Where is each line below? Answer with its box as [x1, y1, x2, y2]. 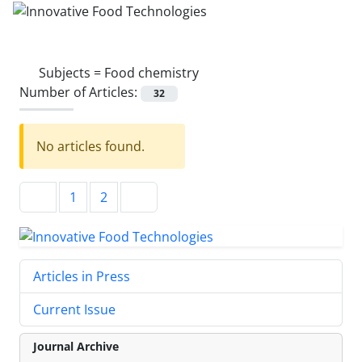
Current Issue [33, 300, 116, 318]
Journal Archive [33, 338, 119, 354]
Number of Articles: [19, 82, 141, 101]
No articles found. [36, 137, 145, 155]
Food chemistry [104, 63, 199, 82]
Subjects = [39, 63, 104, 82]
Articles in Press [33, 267, 130, 285]
